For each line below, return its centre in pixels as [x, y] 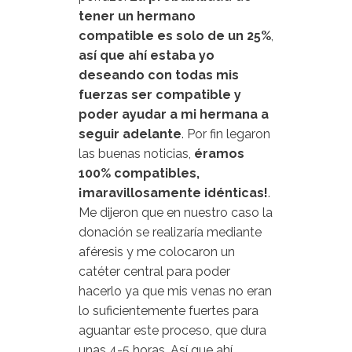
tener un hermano [137, 16]
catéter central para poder [154, 271]
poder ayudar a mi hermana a [174, 114]
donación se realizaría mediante [170, 232]
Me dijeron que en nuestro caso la [176, 213]
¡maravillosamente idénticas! [173, 193]
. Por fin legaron [226, 134]
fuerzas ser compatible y [160, 95]
